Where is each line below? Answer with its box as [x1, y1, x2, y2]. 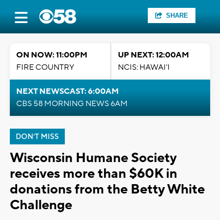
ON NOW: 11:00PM [16, 50, 87, 60]
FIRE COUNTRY [16, 62, 74, 72]
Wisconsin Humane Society [10, 149, 176, 166]
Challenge [10, 196, 72, 214]
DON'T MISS [16, 132, 59, 141]
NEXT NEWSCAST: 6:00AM [16, 86, 119, 96]
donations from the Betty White [10, 181, 205, 198]
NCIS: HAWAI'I [118, 62, 170, 72]
